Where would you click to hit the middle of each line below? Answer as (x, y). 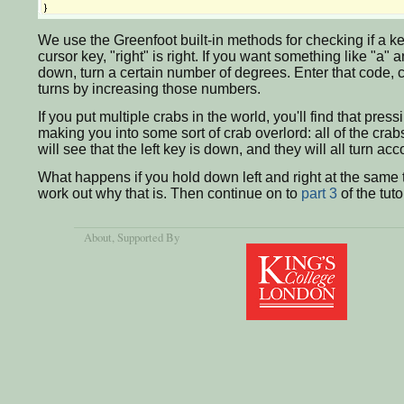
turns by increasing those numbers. (149, 89)
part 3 (319, 193)
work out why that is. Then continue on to (170, 193)
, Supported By (146, 238)
